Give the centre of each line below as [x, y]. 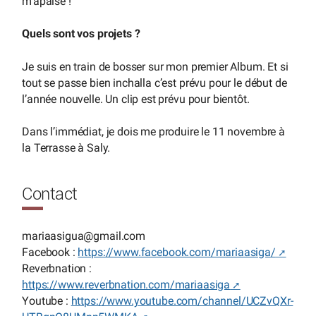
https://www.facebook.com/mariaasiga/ [177, 253]
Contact [50, 195]
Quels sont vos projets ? [81, 34]
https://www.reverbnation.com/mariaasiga [126, 285]
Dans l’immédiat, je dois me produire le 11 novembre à [153, 132]
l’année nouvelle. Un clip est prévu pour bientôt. [136, 99]
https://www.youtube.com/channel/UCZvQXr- [182, 301]
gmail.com [119, 236]
